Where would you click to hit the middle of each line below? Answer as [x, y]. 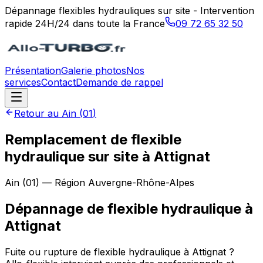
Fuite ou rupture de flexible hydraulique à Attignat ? [119, 252]
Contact [58, 82]
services [23, 82]
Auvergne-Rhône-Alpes [141, 182]
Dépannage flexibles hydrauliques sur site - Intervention [129, 11]
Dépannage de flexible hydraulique [123, 208]
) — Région [62, 182]
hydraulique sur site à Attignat [107, 156]
